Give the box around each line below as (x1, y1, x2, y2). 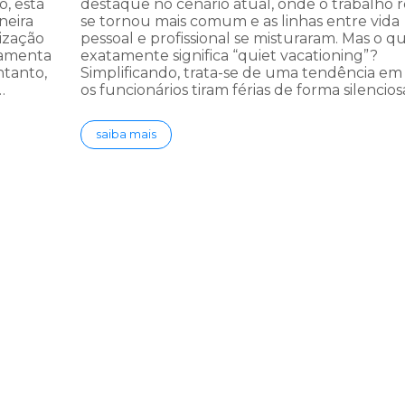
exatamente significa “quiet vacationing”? (80, 47, 378, 65)
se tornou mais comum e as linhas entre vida (80, 13, 400, 31)
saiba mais (96, 127, 156, 142)
